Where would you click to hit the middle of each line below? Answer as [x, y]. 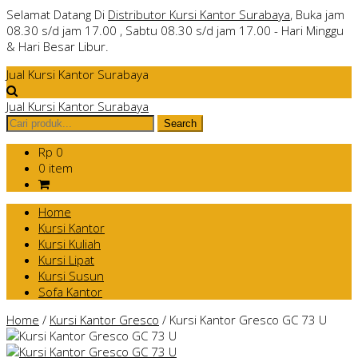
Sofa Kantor [70, 292]
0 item [56, 168]
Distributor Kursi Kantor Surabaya [199, 14]
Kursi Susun [71, 276]
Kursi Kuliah [70, 244]
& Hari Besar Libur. [58, 46]
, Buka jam [317, 14]
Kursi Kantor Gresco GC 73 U [248, 320]
